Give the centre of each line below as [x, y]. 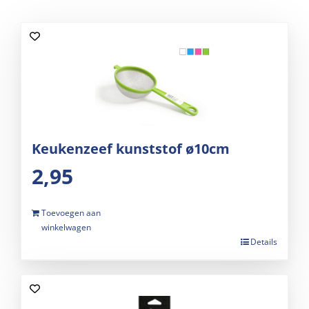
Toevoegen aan [71, 213]
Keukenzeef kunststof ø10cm [131, 149]
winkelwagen [66, 228]
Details [264, 242]
